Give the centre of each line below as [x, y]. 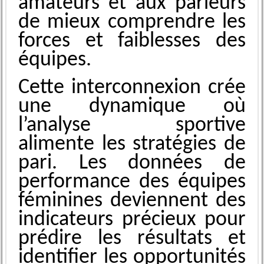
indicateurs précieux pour [132, 220]
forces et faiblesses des [132, 42]
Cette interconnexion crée [132, 88]
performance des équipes [132, 182]
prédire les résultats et [132, 239]
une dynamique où [132, 107]
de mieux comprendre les [132, 23]
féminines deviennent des [132, 201]
